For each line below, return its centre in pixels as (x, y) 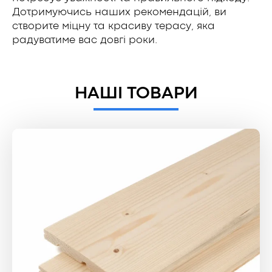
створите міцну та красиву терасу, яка (114, 26)
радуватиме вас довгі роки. (85, 40)
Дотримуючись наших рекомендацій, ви (119, 12)
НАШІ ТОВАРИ (136, 93)
